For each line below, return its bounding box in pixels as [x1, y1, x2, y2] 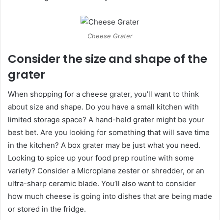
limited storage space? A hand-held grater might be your [8, 115, 204, 124]
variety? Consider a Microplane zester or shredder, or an [8, 166, 204, 175]
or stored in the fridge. [8, 204, 86, 214]
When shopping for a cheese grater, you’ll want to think [8, 89, 199, 99]
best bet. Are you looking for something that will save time [8, 128, 210, 137]
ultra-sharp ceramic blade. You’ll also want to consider [8, 179, 196, 188]
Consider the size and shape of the [8, 51, 207, 67]
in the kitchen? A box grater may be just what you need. [8, 140, 200, 150]
